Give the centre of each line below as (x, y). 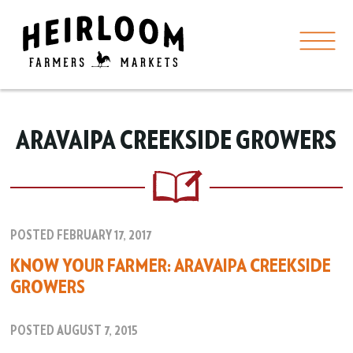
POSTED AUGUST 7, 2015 (74, 331)
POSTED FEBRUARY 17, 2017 (81, 236)
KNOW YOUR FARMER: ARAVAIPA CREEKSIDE (171, 266)
